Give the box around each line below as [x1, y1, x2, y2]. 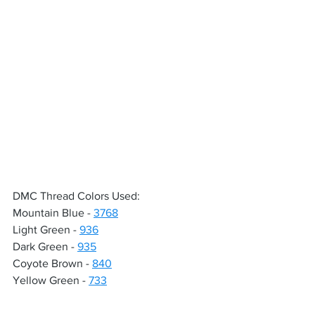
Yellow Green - [13, 274, 89, 286]
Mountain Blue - [13, 207, 94, 219]
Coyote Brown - [13, 257, 92, 269]
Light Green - [13, 224, 79, 236]
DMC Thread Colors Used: [13, 190, 140, 202]
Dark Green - [13, 240, 77, 252]
